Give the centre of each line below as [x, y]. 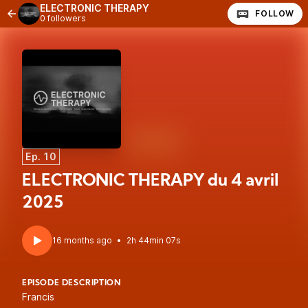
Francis [38, 297]
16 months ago [82, 240]
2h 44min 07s [154, 240]
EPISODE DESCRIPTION [72, 283]
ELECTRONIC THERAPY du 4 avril [150, 181]
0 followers [63, 18]
